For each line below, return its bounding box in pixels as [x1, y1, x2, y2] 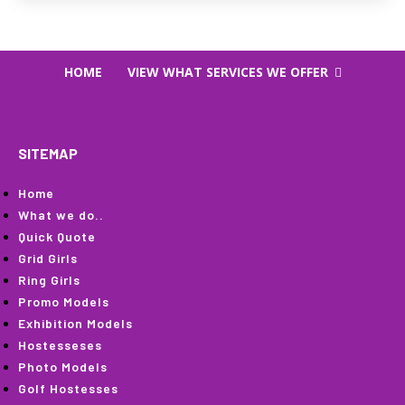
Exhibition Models [18, 316, 133, 332]
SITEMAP [18, 145, 78, 163]
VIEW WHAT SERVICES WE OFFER [127, 63, 328, 81]
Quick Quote [18, 229, 96, 245]
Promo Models [18, 294, 109, 310]
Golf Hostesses [18, 381, 118, 397]
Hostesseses [18, 337, 102, 353]
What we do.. [18, 207, 104, 223]
